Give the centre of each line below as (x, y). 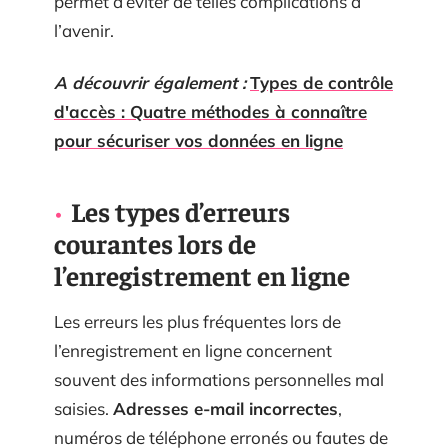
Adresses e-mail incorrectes (225, 408)
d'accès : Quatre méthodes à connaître (210, 111)
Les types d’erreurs (180, 210)
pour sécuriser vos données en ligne (198, 140)
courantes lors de (155, 242)
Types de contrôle (321, 82)
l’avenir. (84, 30)
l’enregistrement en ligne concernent (193, 350)
